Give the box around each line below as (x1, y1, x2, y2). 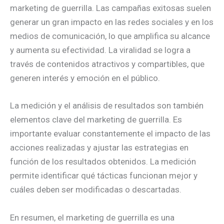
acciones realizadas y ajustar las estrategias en (10, 142, 188, 153)
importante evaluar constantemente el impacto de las (10, 128, 210, 139)
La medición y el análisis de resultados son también (10, 100, 203, 111)
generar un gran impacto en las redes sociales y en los (10, 17, 213, 27)
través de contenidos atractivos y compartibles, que (10, 59, 204, 69)
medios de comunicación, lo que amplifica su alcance (10, 31, 210, 41)
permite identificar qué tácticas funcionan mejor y (10, 170, 197, 181)
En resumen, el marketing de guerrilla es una (10, 212, 174, 222)
